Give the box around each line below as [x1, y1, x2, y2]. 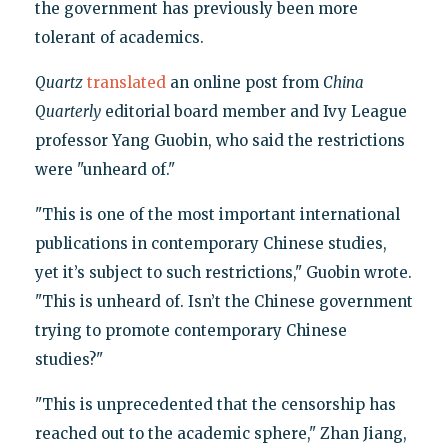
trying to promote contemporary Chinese [34, 320, 347, 340]
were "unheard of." [34, 159, 175, 179]
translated [86, 72, 166, 92]
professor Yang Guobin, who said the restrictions [34, 130, 405, 150]
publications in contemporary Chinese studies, [34, 233, 387, 253]
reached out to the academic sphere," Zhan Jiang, [34, 423, 407, 443]
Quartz [34, 72, 83, 92]
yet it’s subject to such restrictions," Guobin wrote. [34, 262, 412, 282]
